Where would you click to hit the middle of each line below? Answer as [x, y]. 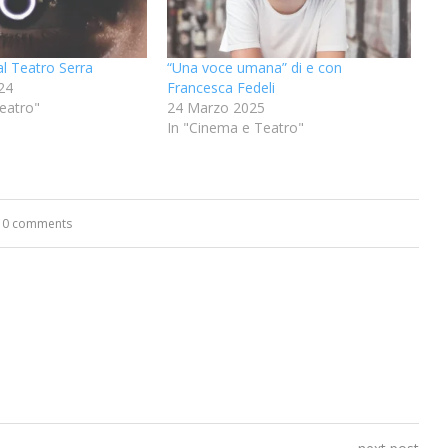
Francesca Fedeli [220, 87]
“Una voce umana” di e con [254, 67]
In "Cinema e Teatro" [235, 127]
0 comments [37, 223]
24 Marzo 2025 [215, 107]
